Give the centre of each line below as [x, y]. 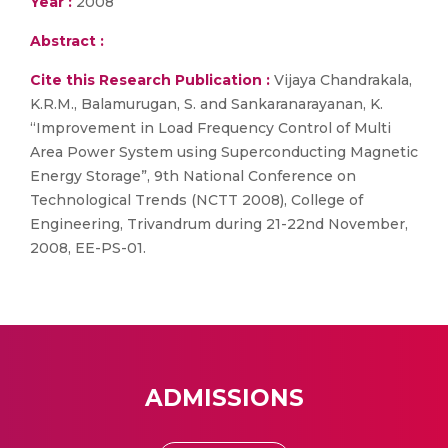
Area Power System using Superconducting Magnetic [224, 152]
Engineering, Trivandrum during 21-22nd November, [219, 224]
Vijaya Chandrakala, [341, 80]
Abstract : [67, 41]
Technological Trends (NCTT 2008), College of [196, 200]
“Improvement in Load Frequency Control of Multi [210, 128]
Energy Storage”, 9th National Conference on [193, 176]
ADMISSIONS [224, 398]
